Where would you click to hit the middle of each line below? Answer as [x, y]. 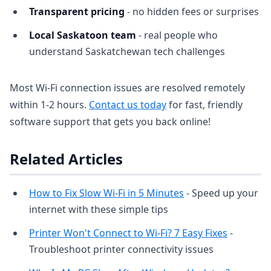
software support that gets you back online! [110, 122]
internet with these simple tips [99, 209]
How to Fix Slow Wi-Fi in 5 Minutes [106, 193]
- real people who [177, 35]
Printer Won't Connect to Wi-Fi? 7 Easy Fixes [128, 233]
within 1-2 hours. [49, 105]
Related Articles [66, 159]
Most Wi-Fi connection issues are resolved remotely [127, 88]
